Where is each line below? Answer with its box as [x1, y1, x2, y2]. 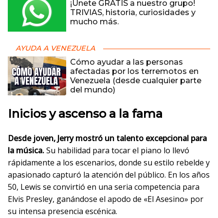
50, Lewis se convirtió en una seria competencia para [8, 182, 200, 192]
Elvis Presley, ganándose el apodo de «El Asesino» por [8, 194, 203, 204]
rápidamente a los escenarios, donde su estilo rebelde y [8, 157, 210, 168]
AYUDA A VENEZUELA [16, 44, 95, 53]
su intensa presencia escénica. [8, 206, 117, 217]
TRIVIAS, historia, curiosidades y [70, 7, 196, 17]
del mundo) [70, 85, 115, 94]
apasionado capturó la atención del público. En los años [8, 169, 210, 180]
